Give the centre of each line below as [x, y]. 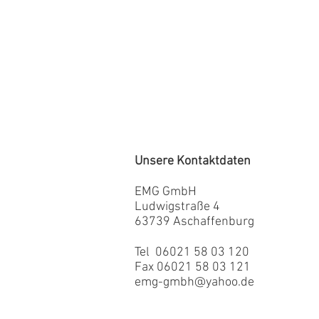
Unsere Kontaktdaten [193, 161]
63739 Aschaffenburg [194, 222]
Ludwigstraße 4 [177, 207]
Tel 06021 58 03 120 [192, 252]
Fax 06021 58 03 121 [193, 267]
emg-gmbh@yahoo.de [194, 282]
